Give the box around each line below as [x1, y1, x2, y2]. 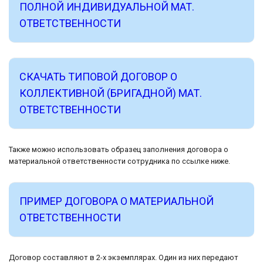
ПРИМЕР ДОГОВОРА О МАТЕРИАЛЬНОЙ [19, 194, 214, 207]
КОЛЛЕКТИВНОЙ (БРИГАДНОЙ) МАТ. [19, 86, 202, 99]
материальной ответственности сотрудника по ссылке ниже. [9, 156, 230, 166]
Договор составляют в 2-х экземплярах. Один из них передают [9, 252, 238, 262]
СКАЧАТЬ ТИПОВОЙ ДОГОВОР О [19, 70, 177, 83]
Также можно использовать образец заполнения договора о [9, 144, 228, 154]
